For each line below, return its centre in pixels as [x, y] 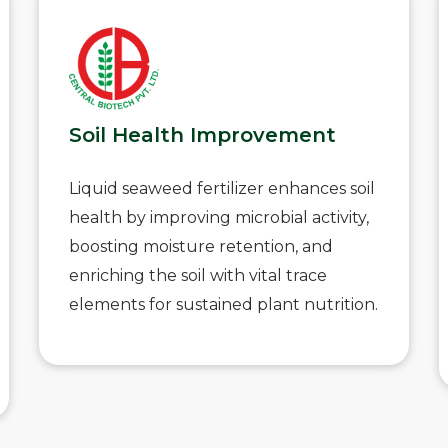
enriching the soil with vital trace [198, 275]
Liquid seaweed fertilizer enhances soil [222, 188]
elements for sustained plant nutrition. [223, 304]
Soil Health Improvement [202, 135]
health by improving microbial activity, [219, 217]
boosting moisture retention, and [201, 246]
